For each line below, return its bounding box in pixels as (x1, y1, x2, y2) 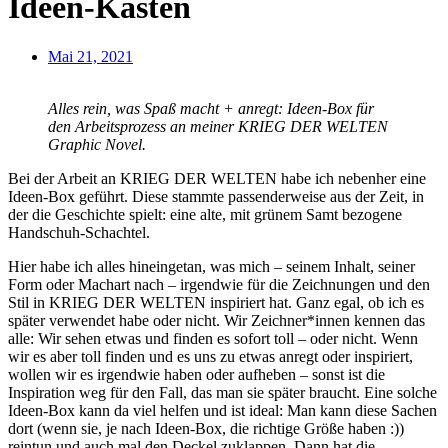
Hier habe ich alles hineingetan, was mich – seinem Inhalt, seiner (8, 257, 415, 275)
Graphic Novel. (48, 135, 146, 153)
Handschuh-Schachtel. (8, 223, 150, 241)
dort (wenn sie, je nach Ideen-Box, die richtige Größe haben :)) (8, 419, 404, 437)
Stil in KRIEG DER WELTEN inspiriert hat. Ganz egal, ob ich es (8, 293, 424, 311)
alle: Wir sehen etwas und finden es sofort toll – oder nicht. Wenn (8, 329, 418, 347)
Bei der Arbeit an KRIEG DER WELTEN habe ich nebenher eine (8, 169, 426, 187)
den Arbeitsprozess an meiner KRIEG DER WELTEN (48, 117, 388, 135)
